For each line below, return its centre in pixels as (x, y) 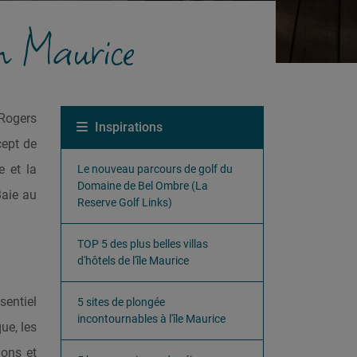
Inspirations (127, 127)
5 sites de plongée (121, 302)
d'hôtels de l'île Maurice (133, 261)
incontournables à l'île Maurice (151, 319)
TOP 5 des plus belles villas (143, 244)
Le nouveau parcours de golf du (155, 169)
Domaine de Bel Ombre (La (143, 186)
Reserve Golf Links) (125, 202)
